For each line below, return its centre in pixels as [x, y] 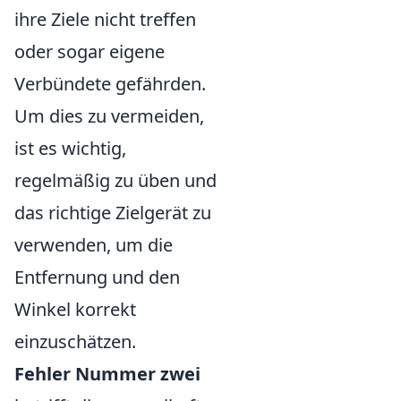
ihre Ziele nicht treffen [105, 20]
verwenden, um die [94, 245]
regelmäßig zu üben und [115, 181]
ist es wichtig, [70, 149]
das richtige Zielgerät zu [113, 213]
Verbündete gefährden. [110, 84]
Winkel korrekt [75, 310]
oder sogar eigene [90, 52]
